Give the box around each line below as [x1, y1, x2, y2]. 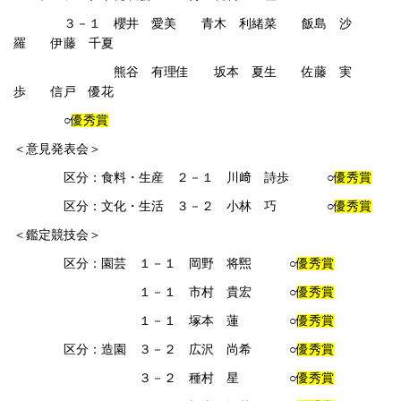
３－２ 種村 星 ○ [13, 371, 296, 386]
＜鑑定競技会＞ [13, 228, 101, 243]
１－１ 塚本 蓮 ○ [13, 314, 296, 328]
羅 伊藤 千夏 [13, 37, 114, 51]
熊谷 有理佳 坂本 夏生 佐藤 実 [13, 65, 352, 80]
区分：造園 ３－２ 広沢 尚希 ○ [13, 343, 296, 357]
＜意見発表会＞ [13, 142, 114, 157]
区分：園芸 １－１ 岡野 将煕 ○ [13, 257, 296, 271]
